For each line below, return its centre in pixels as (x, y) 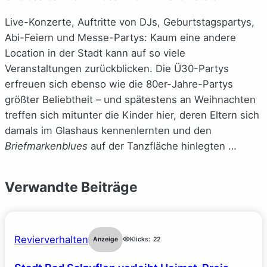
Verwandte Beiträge (71, 187)
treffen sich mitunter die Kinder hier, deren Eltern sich (132, 115)
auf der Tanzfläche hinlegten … (162, 146)
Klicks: (140, 240)
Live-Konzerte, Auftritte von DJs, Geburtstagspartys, (130, 22)
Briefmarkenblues (46, 146)
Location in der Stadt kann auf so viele (95, 53)
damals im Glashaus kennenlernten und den (108, 130)
